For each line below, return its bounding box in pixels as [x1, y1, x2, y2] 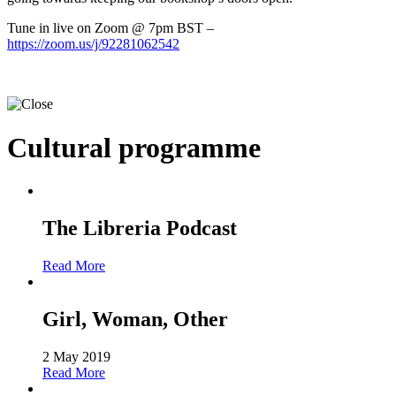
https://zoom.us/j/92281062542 [7, 36, 179, 52]
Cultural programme [7, 131, 261, 164]
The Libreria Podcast [42, 217, 237, 240]
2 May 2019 [42, 348, 110, 364]
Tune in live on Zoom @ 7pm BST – [7, 20, 214, 36]
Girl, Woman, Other [42, 307, 228, 331]
